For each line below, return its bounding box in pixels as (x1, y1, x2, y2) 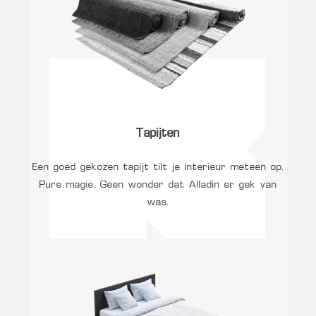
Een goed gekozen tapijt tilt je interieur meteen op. (32, 162, 284, 172)
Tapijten (136, 128, 180, 140)
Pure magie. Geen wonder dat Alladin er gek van (39, 179, 277, 190)
